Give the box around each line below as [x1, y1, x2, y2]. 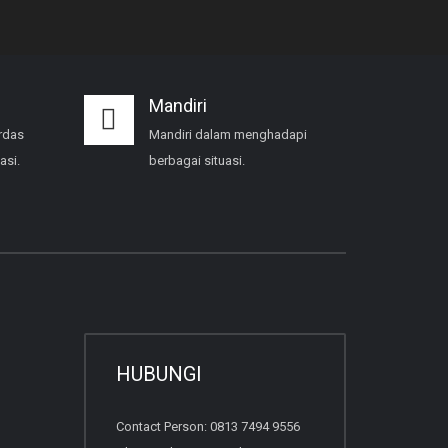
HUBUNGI [115, 361, 202, 386]
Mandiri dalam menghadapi [148, 126, 307, 142]
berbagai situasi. [148, 152, 248, 168]
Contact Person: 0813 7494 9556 [115, 418, 300, 434]
